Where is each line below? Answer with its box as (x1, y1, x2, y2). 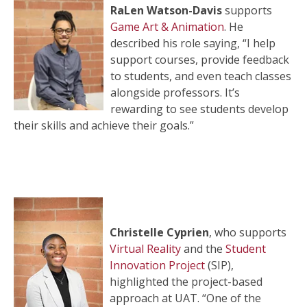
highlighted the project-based (110, 274, 262, 289)
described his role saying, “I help (110, 36, 275, 51)
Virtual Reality (110, 241, 181, 256)
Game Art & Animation (110, 19, 224, 34)
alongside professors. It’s (110, 85, 240, 100)
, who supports (209, 225, 286, 240)
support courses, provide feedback (110, 52, 289, 67)
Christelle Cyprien (110, 225, 209, 240)
